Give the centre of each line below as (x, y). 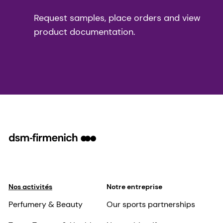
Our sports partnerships (151, 205)
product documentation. (85, 32)
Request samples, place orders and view (117, 18)
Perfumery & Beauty (46, 205)
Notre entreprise (134, 187)
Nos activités (30, 187)
